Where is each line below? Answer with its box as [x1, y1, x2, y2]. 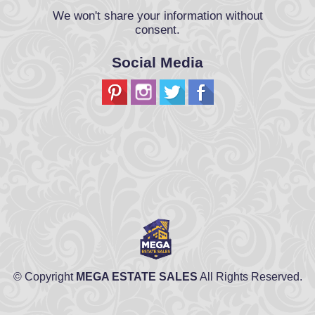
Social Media [112, 54, 203, 70]
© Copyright [13, 271, 76, 283]
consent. [135, 23, 180, 37]
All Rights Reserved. [197, 271, 302, 283]
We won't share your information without [52, 9, 263, 22]
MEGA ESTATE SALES [75, 271, 198, 283]
